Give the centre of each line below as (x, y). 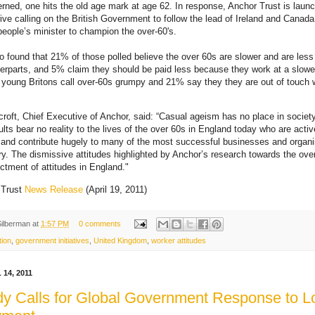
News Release (54, 189)
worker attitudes (179, 241)
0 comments (99, 223)
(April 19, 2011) (115, 189)
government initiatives (52, 241)
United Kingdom (120, 241)
